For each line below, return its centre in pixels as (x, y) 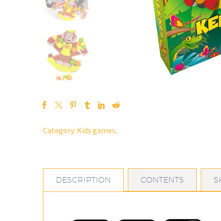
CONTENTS (162, 180)
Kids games (96, 130)
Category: (59, 130)
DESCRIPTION (83, 180)
